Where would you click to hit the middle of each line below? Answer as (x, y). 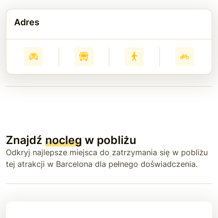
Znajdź (26, 140)
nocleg (64, 140)
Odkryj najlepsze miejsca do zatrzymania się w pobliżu (107, 152)
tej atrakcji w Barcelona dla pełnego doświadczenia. (102, 164)
